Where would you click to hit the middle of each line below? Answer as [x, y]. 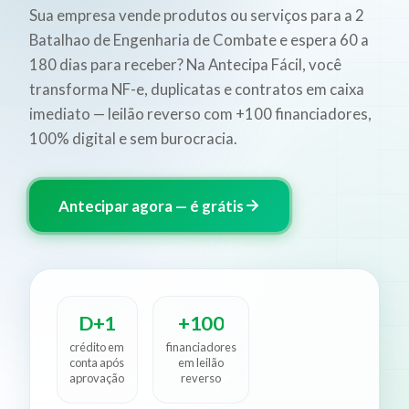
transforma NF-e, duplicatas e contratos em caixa [197, 89]
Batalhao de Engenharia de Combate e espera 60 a [199, 39]
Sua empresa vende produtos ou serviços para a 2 [197, 15]
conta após [97, 362]
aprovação [97, 378]
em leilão [201, 362]
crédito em [97, 346]
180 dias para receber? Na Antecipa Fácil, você [185, 64]
